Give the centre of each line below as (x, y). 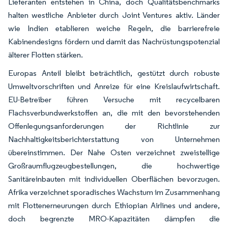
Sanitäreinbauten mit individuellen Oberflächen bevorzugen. (114, 179)
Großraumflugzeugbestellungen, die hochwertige (114, 165)
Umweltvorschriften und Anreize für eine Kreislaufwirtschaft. (114, 86)
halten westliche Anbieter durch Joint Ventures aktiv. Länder (114, 15)
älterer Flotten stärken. (46, 54)
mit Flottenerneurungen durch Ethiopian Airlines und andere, (114, 205)
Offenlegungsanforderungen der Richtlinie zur (114, 126)
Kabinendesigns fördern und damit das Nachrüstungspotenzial (114, 41)
